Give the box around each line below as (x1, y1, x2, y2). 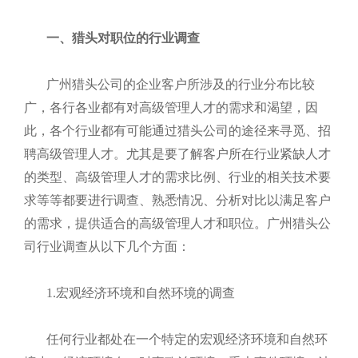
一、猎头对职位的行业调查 (46, 31, 200, 45)
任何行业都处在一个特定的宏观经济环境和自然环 (46, 332, 328, 346)
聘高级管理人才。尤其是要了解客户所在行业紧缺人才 (24, 147, 331, 161)
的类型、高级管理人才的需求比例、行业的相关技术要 (24, 170, 331, 184)
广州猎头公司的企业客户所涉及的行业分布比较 (46, 78, 315, 91)
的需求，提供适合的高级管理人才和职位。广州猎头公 (24, 217, 331, 230)
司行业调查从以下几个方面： (24, 240, 190, 253)
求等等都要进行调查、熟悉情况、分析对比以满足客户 (24, 193, 331, 207)
